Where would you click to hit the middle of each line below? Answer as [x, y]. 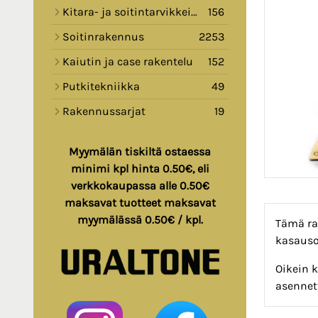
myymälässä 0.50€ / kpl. [140, 220]
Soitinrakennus [103, 37]
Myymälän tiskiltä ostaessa [140, 152]
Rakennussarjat [104, 111]
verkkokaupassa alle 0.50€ [140, 186]
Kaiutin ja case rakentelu [128, 62]
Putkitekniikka [101, 87]
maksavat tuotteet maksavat [140, 203]
